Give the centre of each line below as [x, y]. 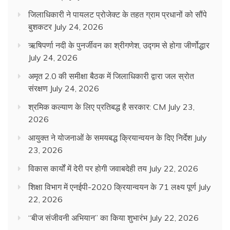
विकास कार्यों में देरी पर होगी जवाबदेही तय [88, 169]
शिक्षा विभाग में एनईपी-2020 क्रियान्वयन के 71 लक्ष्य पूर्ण [112, 187]
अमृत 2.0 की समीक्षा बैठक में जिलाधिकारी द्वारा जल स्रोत [111, 76]
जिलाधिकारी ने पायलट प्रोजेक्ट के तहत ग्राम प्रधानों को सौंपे [118, 15]
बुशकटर [40, 27]
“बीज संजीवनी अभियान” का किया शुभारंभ [88, 218]
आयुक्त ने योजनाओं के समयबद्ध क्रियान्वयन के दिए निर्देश [110, 138]
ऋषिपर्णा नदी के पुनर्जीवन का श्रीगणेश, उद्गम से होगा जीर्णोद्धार [119, 45]
